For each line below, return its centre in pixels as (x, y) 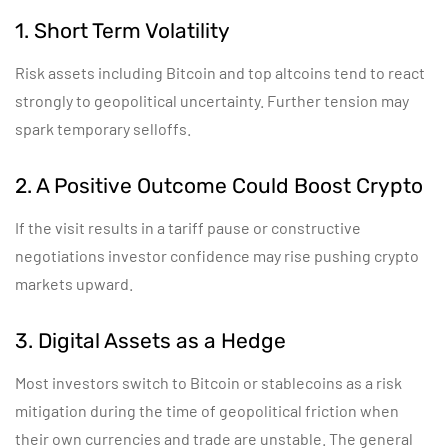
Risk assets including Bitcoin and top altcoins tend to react (220, 72)
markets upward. (74, 283)
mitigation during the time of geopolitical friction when (207, 410)
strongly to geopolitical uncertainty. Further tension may (212, 100)
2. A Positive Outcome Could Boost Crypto (219, 185)
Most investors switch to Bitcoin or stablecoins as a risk (208, 382)
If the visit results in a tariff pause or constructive (188, 227)
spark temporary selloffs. (103, 128)
